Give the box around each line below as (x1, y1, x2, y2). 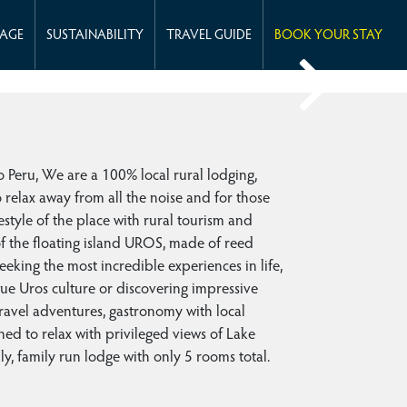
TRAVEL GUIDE (166, 29, 252, 43)
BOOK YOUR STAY (274, 29, 382, 43)
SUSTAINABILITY (46, 29, 144, 43)
